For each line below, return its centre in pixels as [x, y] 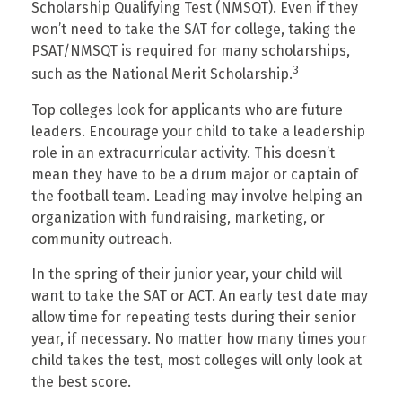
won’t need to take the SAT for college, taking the [194, 30]
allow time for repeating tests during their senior [194, 317]
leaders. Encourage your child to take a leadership [198, 131]
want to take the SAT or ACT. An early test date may [200, 295]
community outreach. [102, 239]
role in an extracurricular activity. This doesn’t [183, 153]
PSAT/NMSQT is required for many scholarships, [191, 51]
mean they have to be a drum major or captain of [195, 174]
